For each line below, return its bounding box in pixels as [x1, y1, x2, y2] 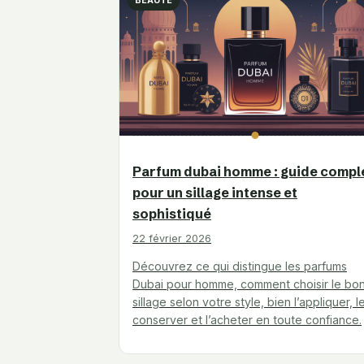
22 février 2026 [132, 232, 211, 245]
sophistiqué [132, 206, 211, 223]
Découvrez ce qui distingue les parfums [132, 259, 347, 274]
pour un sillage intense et [132, 184, 297, 201]
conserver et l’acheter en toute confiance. [132, 313, 362, 327]
